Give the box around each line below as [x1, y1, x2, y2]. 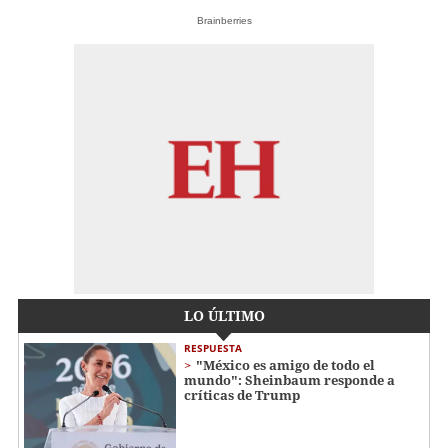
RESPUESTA [184, 340, 242, 355]
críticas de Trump [184, 385, 300, 404]
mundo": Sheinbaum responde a [184, 370, 395, 389]
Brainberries [196, 14, 252, 26]
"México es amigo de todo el [196, 355, 375, 374]
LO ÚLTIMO [183, 305, 265, 325]
